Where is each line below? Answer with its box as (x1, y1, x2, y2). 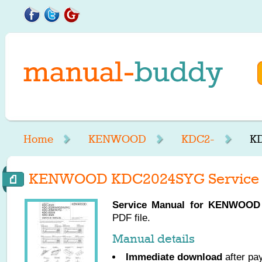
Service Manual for (112, 199, 208, 211)
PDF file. (112, 212, 150, 223)
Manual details (112, 232, 195, 246)
